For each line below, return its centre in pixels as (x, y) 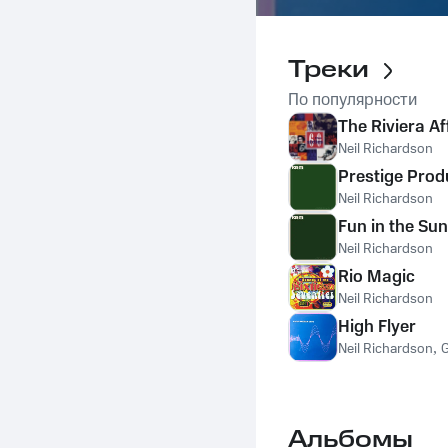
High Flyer (377, 327)
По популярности (352, 100)
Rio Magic (376, 277)
